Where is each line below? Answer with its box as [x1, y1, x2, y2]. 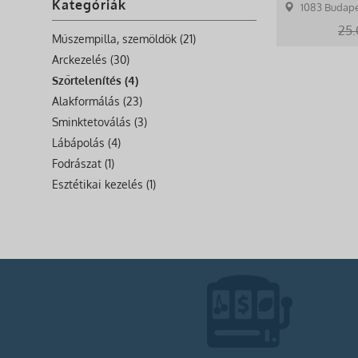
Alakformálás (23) [52, 93, 142, 108]
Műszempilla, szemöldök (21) [52, 31, 196, 46]
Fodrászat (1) [52, 156, 114, 170]
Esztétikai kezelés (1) [52, 177, 156, 191]
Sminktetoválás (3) [52, 114, 147, 129]
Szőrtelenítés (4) [52, 73, 138, 87]
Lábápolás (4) [52, 135, 121, 149]
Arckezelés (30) [52, 52, 129, 66]
